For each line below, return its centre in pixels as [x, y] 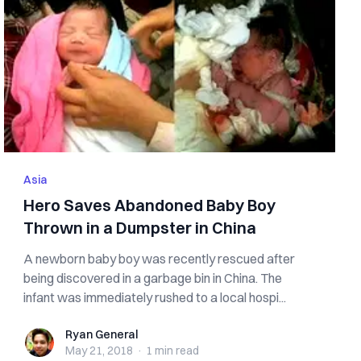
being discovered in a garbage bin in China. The [153, 278]
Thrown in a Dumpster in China [140, 228]
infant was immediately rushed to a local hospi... [155, 297]
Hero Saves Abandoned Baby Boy [150, 205]
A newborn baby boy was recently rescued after [160, 259]
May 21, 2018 [100, 351]
